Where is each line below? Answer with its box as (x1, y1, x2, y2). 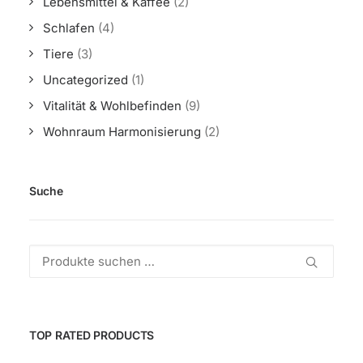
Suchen (28, 246, 73, 262)
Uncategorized (43, 72, 128, 88)
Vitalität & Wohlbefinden (43, 98, 181, 113)
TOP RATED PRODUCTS (29, 328, 154, 342)
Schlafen (43, 20, 95, 36)
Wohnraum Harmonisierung (43, 124, 201, 139)
